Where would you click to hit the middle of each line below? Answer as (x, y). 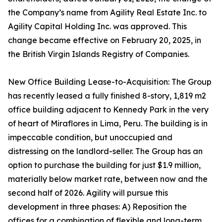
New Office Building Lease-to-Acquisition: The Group (110, 82)
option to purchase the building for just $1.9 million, (104, 165)
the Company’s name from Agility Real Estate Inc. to (107, 12)
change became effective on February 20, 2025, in (105, 40)
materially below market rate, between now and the (108, 179)
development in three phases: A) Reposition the (97, 207)
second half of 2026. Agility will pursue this (88, 193)
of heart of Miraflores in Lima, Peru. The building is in (108, 123)
